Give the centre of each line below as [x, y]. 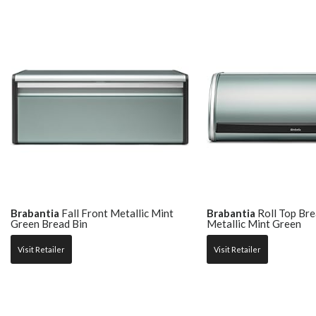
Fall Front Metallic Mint [116, 213]
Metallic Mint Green [254, 224]
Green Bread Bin [49, 224]
